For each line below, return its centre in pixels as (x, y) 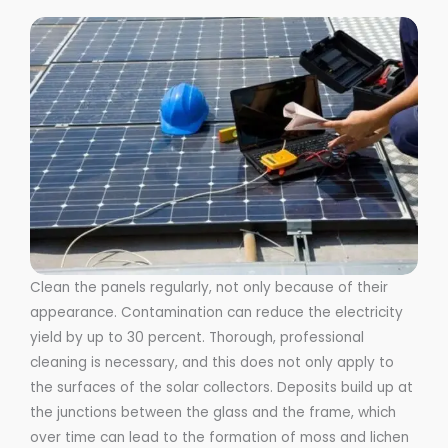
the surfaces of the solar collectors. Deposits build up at (221, 387)
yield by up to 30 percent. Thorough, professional (197, 337)
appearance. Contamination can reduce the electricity (216, 312)
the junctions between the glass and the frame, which (213, 412)
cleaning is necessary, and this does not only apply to (212, 362)
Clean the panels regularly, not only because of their (209, 287)
